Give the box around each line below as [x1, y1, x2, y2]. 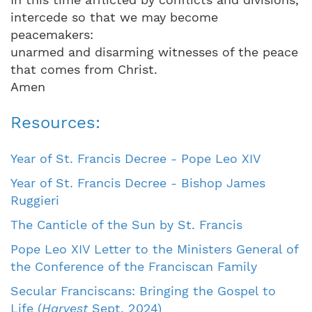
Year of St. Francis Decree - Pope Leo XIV [10, 150, 261, 166]
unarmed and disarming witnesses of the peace [10, 44, 298, 59]
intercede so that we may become [10, 9, 218, 24]
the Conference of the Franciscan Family [10, 258, 257, 274]
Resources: [10, 112, 100, 132]
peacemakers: [10, 26, 93, 42]
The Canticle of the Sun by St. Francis [10, 217, 242, 232]
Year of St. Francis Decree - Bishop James [10, 175, 265, 190]
